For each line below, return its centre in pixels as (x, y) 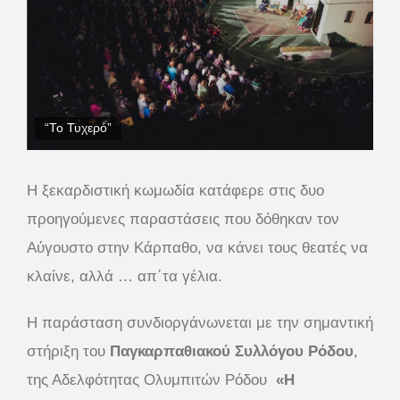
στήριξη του (68, 352)
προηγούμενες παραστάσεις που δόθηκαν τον (183, 220)
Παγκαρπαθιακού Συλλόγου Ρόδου (232, 352)
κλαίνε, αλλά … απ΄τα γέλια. (125, 277)
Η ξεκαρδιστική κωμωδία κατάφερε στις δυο (175, 191)
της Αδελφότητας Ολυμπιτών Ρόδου (151, 380)
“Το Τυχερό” (78, 129)
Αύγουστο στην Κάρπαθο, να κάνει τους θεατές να (197, 248)
